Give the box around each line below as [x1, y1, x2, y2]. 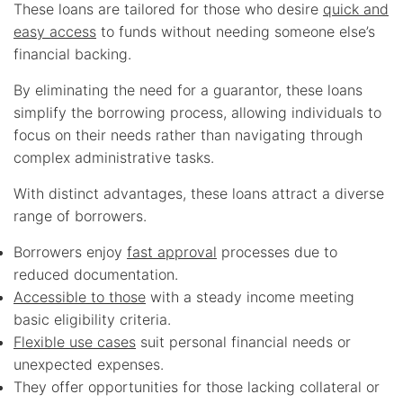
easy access [13, 22, 96, 41]
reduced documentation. [13, 265, 178, 284]
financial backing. [13, 45, 131, 64]
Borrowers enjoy [13, 243, 127, 262]
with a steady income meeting [146, 288, 354, 307]
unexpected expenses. [13, 355, 164, 374]
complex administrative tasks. [13, 148, 214, 167]
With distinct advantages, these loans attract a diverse [13, 184, 384, 203]
